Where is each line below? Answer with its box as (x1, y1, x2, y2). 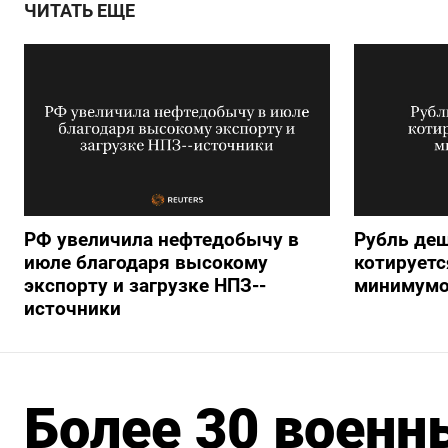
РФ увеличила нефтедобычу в (24, 227, 299, 251)
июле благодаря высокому (24, 250, 268, 274)
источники (24, 296, 121, 320)
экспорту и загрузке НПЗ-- (24, 273, 266, 297)
